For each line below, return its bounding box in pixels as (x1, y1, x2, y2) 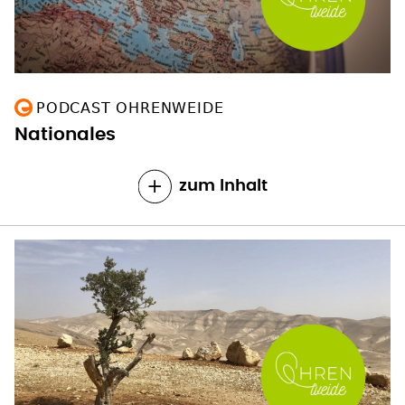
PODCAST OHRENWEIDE (36, 99, 224, 117)
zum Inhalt (178, 177, 268, 194)
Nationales (14, 125, 116, 144)
